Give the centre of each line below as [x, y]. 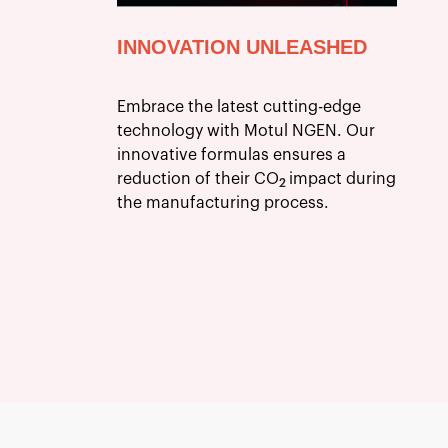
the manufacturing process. [223, 202]
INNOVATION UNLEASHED [242, 46]
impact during [343, 178]
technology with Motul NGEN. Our [246, 130]
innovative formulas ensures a [232, 154]
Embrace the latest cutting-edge [239, 106]
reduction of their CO [198, 178]
